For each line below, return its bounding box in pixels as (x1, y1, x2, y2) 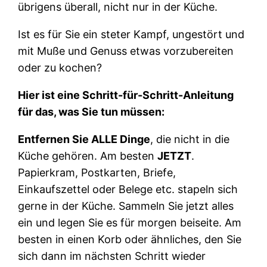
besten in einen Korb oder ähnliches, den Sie (18, 232, 242, 246)
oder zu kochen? (18, 61, 103, 74)
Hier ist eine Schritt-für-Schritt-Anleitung (18, 88, 234, 101)
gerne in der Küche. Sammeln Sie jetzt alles (18, 199, 234, 212)
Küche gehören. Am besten (18, 149, 158, 162)
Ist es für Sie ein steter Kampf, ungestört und (18, 27, 245, 41)
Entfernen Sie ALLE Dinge (18, 132, 151, 145)
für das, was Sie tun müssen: (18, 105, 165, 118)
